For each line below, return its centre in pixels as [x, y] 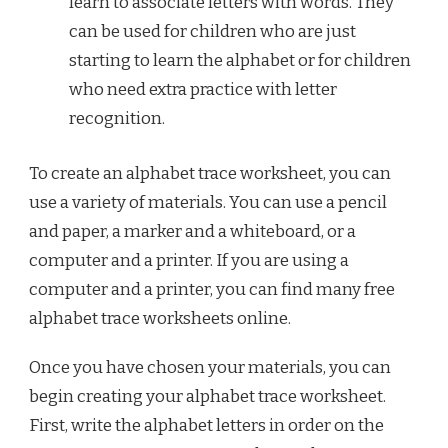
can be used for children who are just [212, 32]
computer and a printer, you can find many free [212, 289]
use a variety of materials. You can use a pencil [208, 202]
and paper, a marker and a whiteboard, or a [192, 231]
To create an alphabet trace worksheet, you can [210, 173]
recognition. [117, 119]
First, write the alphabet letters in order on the [206, 425]
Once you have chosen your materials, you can [210, 367]
